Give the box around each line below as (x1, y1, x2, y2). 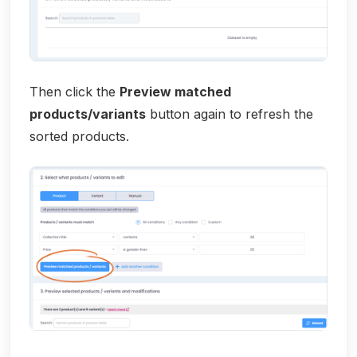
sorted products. (29, 128, 129, 145)
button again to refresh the (146, 106, 313, 123)
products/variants (29, 106, 146, 123)
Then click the (29, 84, 120, 100)
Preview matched (120, 84, 231, 100)
